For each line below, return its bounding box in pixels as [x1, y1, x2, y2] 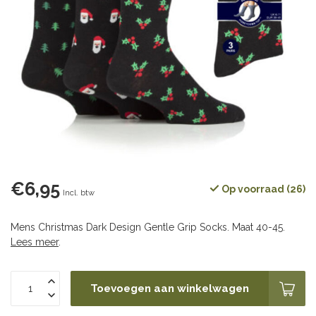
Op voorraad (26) [219, 183, 305, 195]
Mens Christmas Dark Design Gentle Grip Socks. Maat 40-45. [11, 221, 285, 233]
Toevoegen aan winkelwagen [90, 282, 249, 295]
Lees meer [11, 236, 59, 248]
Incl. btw [63, 188, 95, 197]
